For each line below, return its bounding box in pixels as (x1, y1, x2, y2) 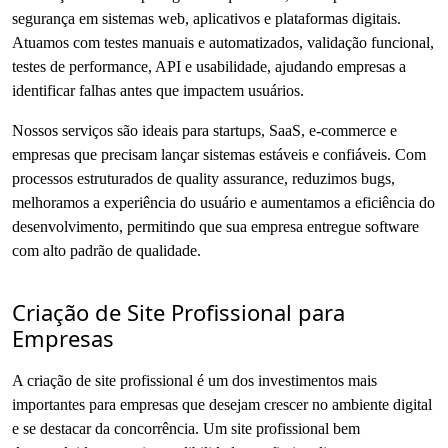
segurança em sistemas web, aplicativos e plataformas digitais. (12, 9, 401, 27)
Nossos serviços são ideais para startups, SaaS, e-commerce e (12, 121, 397, 139)
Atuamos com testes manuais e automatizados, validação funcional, (12, 33, 434, 51)
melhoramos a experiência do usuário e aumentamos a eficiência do (12, 193, 435, 211)
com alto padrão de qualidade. (12, 241, 201, 259)
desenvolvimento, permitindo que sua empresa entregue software (12, 217, 419, 235)
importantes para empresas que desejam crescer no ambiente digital (12, 395, 432, 413)
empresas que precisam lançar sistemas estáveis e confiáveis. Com (12, 145, 426, 163)
